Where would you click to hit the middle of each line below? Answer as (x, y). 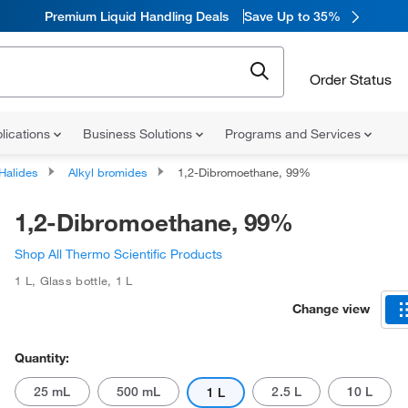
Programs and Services (295, 134)
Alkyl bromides (108, 172)
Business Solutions (139, 134)
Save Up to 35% (292, 16)
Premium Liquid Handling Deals (136, 16)
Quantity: (42, 358)
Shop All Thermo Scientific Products (118, 254)
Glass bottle (74, 280)
